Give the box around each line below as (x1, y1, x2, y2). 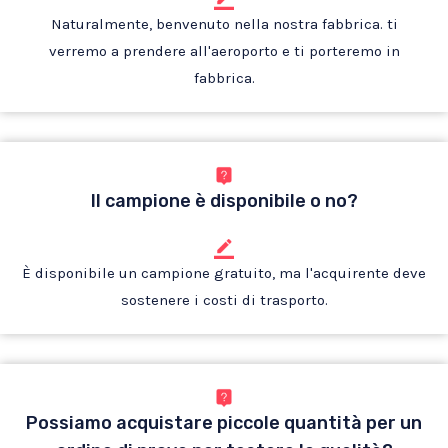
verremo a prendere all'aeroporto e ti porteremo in (48, 42, 400, 60)
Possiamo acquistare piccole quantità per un (26, 412, 422, 434)
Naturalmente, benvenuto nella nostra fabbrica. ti (50, 15, 398, 33)
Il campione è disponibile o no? (90, 190, 358, 212)
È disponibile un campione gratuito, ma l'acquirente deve (22, 264, 426, 282)
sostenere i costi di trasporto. (120, 291, 328, 309)
